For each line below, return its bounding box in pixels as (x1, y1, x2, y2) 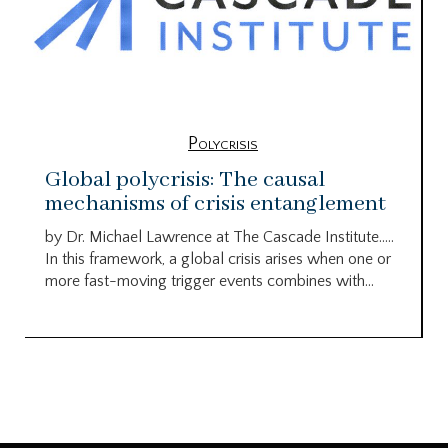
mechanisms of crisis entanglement (45, 190, 386, 219)
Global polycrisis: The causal (45, 166, 325, 195)
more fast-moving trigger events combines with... (45, 272, 374, 291)
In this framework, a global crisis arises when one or (45, 250, 391, 269)
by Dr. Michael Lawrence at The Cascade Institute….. (45, 228, 394, 247)
